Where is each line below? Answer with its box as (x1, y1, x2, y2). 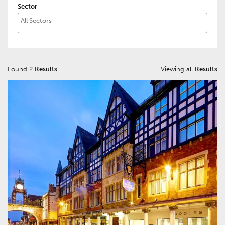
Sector (18, 3, 37, 10)
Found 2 (8, 65, 35, 73)
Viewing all (161, 65, 195, 73)
